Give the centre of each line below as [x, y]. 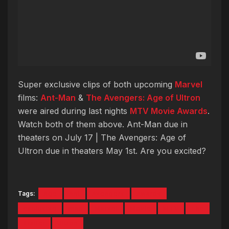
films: [29, 97]
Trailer [34, 223]
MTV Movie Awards [169, 111]
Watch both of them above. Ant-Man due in [103, 124]
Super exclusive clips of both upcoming [96, 84]
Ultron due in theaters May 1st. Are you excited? [112, 151]
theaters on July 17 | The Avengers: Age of [102, 137]
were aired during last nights [74, 111]
